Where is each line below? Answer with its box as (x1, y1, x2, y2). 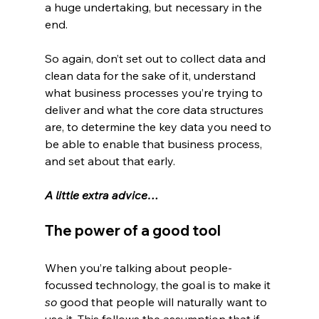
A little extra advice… (44, 188, 159, 203)
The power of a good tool (44, 221, 221, 240)
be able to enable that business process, (44, 137, 265, 152)
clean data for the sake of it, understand (44, 68, 258, 83)
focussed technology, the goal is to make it (44, 278, 273, 293)
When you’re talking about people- (44, 261, 232, 276)
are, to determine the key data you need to (44, 120, 274, 135)
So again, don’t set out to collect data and (44, 51, 268, 66)
